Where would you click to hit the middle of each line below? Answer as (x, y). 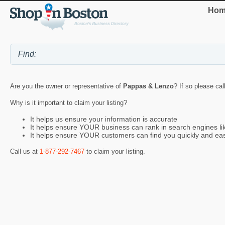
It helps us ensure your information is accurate (104, 119)
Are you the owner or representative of (67, 86)
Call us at (25, 151)
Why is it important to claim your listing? (69, 102)
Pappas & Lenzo (148, 86)
